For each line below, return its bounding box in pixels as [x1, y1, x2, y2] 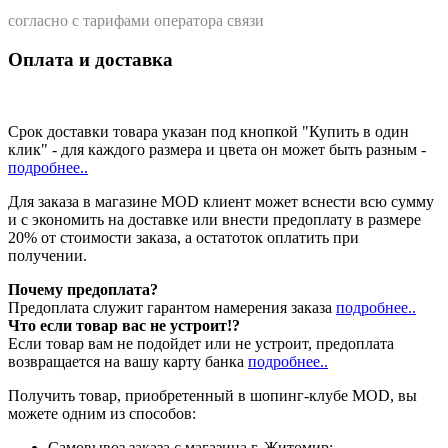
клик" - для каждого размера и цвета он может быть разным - [8, 141, 426, 159]
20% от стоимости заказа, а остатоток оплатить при [8, 229, 359, 247]
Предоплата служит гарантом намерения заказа [8, 299, 336, 317]
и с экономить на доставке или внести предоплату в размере [8, 211, 421, 229]
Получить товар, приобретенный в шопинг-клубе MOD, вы [8, 387, 417, 405]
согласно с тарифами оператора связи [8, 11, 264, 29]
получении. [8, 247, 87, 265]
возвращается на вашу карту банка [8, 353, 248, 371]
